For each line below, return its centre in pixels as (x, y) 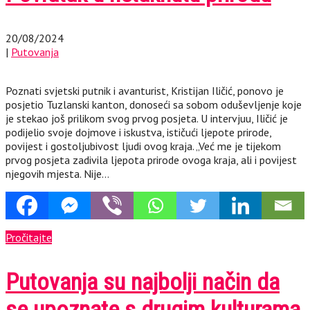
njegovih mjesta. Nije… (57, 174)
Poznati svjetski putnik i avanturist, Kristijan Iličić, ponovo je (145, 91)
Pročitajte (29, 238)
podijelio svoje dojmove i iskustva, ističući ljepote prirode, (138, 133)
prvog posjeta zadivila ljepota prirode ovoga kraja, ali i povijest (151, 160)
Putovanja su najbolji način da (143, 282)
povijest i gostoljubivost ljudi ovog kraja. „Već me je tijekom (143, 146)
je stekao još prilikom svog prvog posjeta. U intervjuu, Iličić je (147, 119)
